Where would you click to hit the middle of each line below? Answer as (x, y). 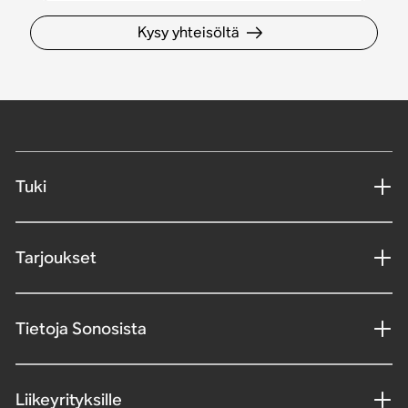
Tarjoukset (56, 258)
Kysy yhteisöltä (189, 32)
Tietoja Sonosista (81, 329)
